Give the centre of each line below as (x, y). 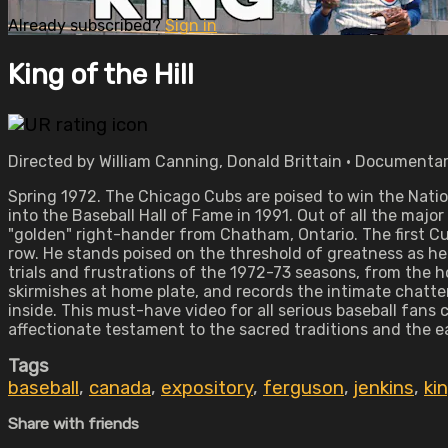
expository (207, 388)
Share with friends (73, 424)
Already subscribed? (86, 25)
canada (120, 388)
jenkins (384, 388)
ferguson (303, 388)
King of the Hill (101, 74)
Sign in (191, 25)
